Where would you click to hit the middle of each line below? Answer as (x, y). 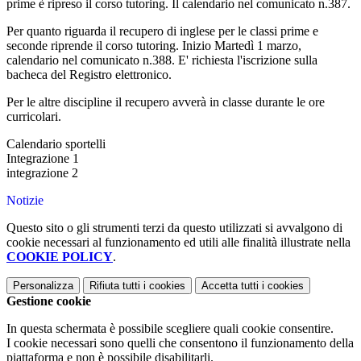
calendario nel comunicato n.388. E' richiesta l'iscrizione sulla (162, 60)
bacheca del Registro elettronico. (89, 75)
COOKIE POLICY (60, 257)
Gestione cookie (49, 301)
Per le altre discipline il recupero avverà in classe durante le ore (166, 102)
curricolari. (34, 117)
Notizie (25, 201)
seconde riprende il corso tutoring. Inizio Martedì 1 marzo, (154, 46)
